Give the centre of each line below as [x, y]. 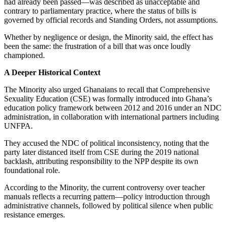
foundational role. [32, 170]
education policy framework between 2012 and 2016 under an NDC [113, 107]
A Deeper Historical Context [52, 72]
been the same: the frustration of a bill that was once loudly [97, 46]
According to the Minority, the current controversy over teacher [104, 187]
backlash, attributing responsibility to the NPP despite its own [101, 161]
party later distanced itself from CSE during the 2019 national [101, 152]
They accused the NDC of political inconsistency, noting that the [106, 143]
